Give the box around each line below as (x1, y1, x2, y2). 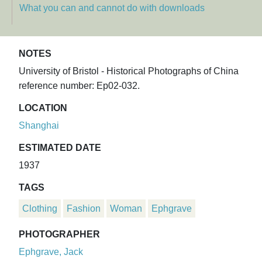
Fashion (67, 204, 101, 214)
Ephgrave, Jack (19, 247, 83, 257)
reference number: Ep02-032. (19, 81, 140, 91)
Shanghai (19, 120, 59, 131)
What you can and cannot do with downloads (19, 3, 205, 13)
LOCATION (19, 103, 67, 113)
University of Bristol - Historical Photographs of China (19, 66, 239, 77)
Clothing (22, 204, 57, 214)
